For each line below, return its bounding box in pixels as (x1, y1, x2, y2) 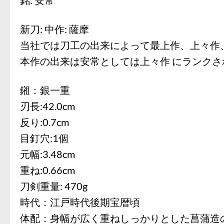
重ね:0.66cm (20, 163, 75, 176)
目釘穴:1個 (20, 131, 68, 144)
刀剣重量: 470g (20, 179, 87, 192)
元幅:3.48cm (20, 147, 75, 160)
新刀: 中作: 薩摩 (20, 22, 169, 35)
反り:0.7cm (20, 115, 69, 128)
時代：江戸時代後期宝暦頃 (20, 195, 140, 208)
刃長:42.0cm (20, 99, 75, 112)
